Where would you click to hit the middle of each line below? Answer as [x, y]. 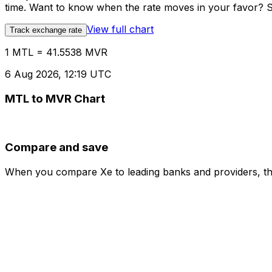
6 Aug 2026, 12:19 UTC [58, 74]
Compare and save [56, 148]
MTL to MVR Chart [55, 98]
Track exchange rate [46, 30]
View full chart [120, 29]
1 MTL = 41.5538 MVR [56, 53]
